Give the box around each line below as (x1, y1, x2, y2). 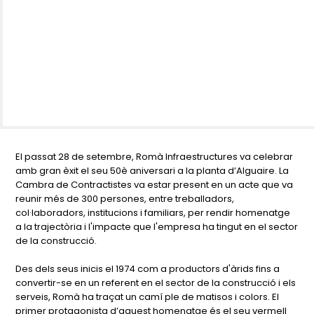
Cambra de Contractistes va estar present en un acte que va (15, 178, 294, 191)
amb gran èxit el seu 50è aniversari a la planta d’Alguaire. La (15, 164, 289, 177)
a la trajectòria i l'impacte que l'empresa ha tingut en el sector (15, 220, 299, 233)
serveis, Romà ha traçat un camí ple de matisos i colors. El (15, 290, 280, 303)
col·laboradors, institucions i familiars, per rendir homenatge (15, 206, 291, 219)
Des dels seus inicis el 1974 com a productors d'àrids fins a (15, 262, 280, 275)
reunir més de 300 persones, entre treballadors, (15, 192, 235, 205)
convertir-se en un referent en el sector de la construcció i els (15, 276, 296, 289)
